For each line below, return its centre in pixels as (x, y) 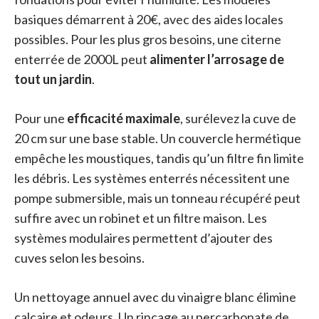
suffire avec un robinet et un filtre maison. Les (141, 218)
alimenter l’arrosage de (217, 59)
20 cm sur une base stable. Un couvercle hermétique (158, 138)
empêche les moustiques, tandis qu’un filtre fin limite (159, 158)
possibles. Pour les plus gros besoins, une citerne (148, 40)
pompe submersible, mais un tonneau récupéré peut (157, 198)
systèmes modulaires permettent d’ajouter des (143, 238)
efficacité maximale (124, 119)
